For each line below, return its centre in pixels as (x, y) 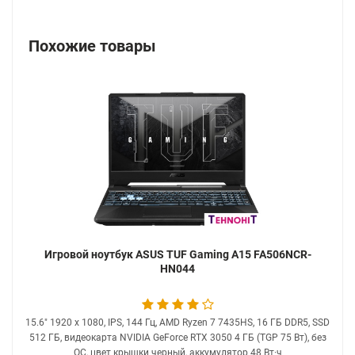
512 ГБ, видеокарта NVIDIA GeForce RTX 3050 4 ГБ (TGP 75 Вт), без (177, 338)
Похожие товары (92, 46)
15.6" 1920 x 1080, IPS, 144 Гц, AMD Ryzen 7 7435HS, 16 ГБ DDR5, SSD (177, 323)
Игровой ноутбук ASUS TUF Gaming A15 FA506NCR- (177, 254)
